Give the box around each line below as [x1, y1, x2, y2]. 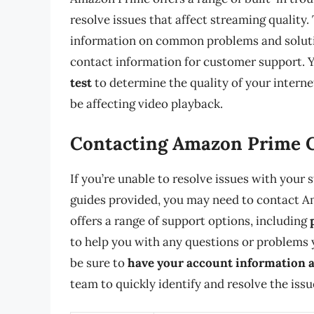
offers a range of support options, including [70, 212, 310, 228]
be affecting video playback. [70, 96, 223, 112]
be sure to [70, 254, 128, 271]
